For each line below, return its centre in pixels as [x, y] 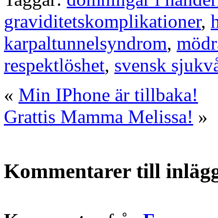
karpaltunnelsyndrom [85, 43]
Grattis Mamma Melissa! [99, 116]
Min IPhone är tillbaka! [108, 94]
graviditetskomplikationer [102, 21]
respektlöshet [54, 65]
